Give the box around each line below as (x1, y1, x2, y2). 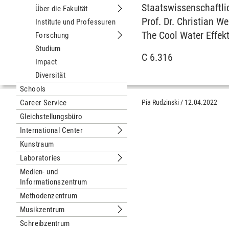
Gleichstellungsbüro (20, 112, 83, 121)
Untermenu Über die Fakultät (120, 9, 203, 18)
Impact (35, 57, 57, 66)
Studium (35, 44, 61, 53)
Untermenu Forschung (120, 36, 186, 45)
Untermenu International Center (120, 131, 213, 140)
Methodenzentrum (20, 191, 77, 200)
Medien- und (20, 167, 58, 176)
